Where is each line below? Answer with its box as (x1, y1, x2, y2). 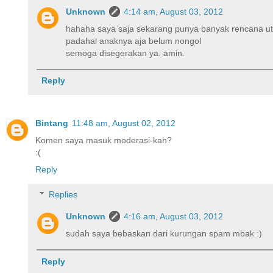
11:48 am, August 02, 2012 (72, 118, 175, 128)
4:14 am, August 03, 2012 (124, 6, 224, 16)
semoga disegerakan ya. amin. (66, 48, 185, 58)
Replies (49, 190, 78, 200)
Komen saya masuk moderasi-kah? (35, 135, 172, 145)
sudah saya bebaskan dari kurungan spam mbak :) (66, 229, 263, 239)
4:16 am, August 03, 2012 (124, 211, 224, 222)
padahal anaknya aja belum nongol (66, 35, 202, 46)
